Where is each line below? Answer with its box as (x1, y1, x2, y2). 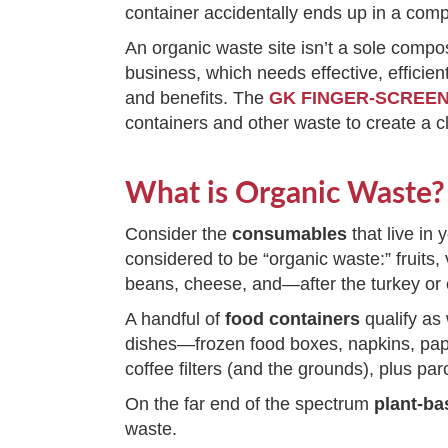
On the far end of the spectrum (125, 393, 375, 414)
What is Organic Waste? (125, 178, 446, 209)
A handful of (125, 308, 226, 329)
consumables (232, 223, 353, 244)
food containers (225, 308, 361, 329)
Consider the (125, 223, 233, 244)
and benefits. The (125, 87, 270, 108)
